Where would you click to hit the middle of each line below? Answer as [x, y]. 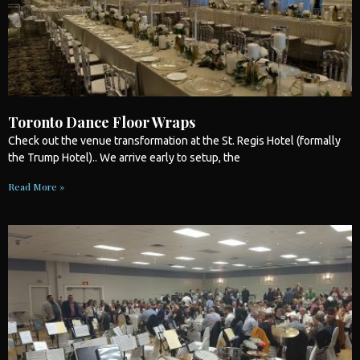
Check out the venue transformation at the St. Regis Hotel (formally [174, 140]
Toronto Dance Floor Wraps [102, 122]
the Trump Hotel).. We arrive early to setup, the [124, 157]
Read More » [36, 186]
